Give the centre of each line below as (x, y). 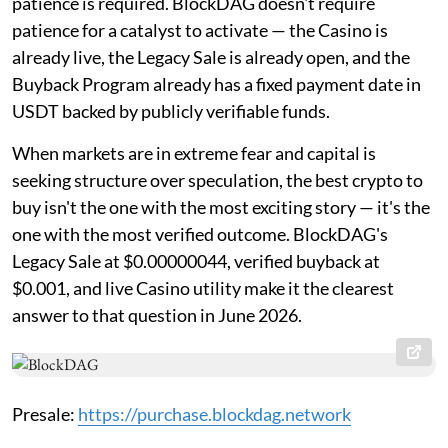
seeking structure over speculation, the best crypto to (217, 179)
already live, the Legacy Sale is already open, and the (211, 56)
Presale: (45, 413)
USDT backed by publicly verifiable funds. (171, 110)
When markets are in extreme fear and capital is (194, 152)
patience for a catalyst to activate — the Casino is (200, 29)
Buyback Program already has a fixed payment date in (216, 83)
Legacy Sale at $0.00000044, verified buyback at (196, 260)
